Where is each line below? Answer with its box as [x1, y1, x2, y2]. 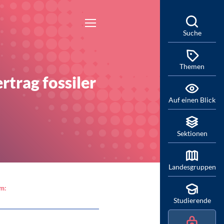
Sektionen [176, 129, 207, 137]
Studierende [173, 196, 211, 204]
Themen [179, 62, 204, 70]
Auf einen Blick [168, 95, 215, 104]
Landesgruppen [168, 162, 216, 171]
